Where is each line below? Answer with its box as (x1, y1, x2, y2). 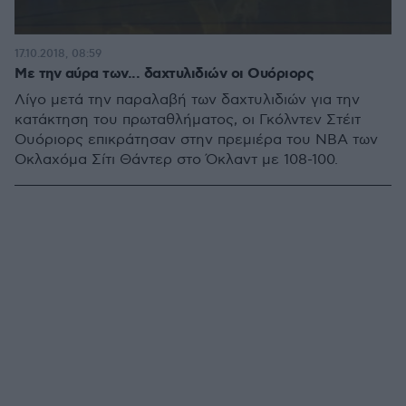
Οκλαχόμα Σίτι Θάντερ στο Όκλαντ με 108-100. (14, 151, 338, 169)
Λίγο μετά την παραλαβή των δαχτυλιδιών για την (14, 92, 360, 109)
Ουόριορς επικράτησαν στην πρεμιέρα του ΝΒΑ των (14, 131, 378, 149)
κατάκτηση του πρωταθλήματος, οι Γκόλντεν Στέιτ (14, 111, 361, 129)
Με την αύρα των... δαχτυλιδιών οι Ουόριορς (14, 64, 314, 83)
